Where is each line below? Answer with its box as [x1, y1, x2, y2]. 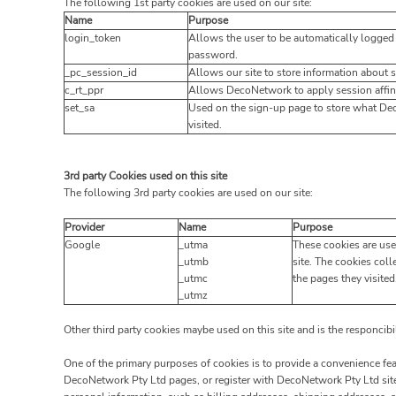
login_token [65, 31, 121, 46]
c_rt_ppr [65, 83, 103, 98]
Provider [65, 220, 104, 235]
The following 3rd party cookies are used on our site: [64, 186, 313, 201]
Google [65, 238, 100, 253]
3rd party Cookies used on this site [64, 169, 227, 184]
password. [188, 48, 238, 63]
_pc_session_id [65, 65, 137, 80]
